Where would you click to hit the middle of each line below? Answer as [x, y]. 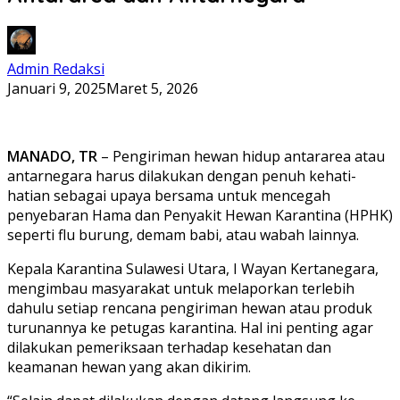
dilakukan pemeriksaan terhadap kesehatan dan [169, 347]
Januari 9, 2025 [57, 88]
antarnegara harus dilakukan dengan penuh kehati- [182, 175]
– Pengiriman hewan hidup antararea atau [241, 156]
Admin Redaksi [56, 68]
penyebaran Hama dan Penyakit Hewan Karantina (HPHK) [200, 215]
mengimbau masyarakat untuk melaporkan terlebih [181, 288]
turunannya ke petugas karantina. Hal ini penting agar [190, 327]
